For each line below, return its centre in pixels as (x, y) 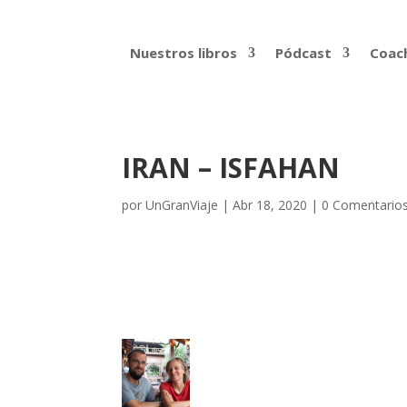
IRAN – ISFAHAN (231, 168)
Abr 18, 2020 (270, 205)
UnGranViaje (182, 205)
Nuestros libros (183, 53)
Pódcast (303, 53)
